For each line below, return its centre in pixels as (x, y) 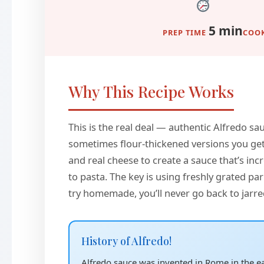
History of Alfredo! (126, 241)
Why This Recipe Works (151, 91)
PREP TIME (185, 32)
